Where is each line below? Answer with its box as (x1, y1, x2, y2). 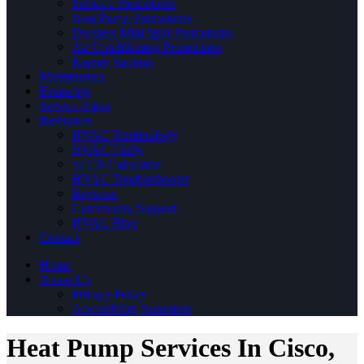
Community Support (71, 200, 176, 214)
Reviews (71, 185, 116, 200)
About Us (39, 271, 89, 286)
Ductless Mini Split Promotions (71, 24, 232, 39)
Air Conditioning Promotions (71, 39, 221, 54)
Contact (39, 229, 79, 244)
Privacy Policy (71, 286, 146, 301)
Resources (39, 112, 92, 127)
